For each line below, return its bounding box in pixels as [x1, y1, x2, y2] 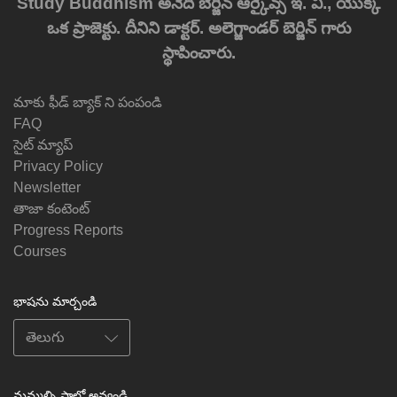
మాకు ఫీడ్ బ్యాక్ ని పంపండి [13, 94, 162, 110]
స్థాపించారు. [161, 43, 236, 62]
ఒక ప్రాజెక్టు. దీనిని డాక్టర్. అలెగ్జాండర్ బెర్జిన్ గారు [46, 18, 351, 37]
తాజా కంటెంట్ [13, 200, 90, 216]
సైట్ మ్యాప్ [13, 136, 73, 152]
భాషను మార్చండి [13, 293, 97, 308]
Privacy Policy [13, 158, 103, 174]
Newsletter [13, 179, 81, 195]
